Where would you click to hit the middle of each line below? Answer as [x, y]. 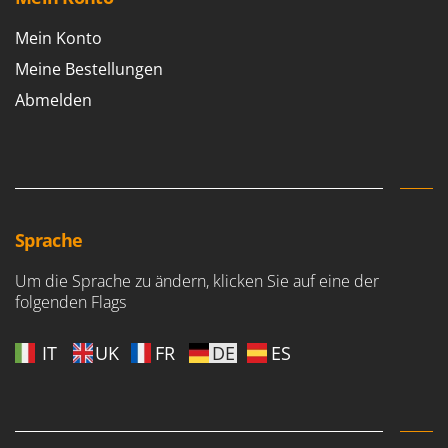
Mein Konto [58, 38]
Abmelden [53, 100]
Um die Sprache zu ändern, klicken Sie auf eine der [197, 281]
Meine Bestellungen [89, 69]
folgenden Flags [70, 302]
